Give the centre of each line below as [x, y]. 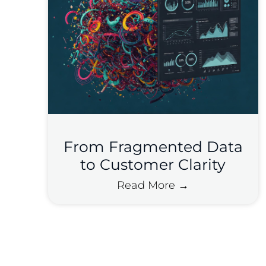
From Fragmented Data [153, 146]
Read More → [153, 185]
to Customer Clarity [153, 164]
